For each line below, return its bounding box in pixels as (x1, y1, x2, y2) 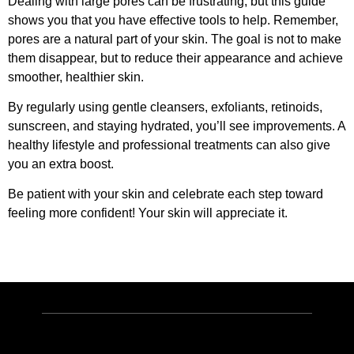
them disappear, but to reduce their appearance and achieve (8, 51, 343, 65)
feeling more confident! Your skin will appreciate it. (8, 206, 288, 220)
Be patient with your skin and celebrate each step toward (8, 187, 323, 201)
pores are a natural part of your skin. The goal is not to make (8, 32, 341, 46)
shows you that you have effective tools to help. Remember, (8, 13, 338, 27)
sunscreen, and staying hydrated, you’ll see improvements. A (8, 119, 345, 133)
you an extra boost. (8, 156, 114, 171)
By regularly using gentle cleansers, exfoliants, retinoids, (8, 100, 322, 114)
